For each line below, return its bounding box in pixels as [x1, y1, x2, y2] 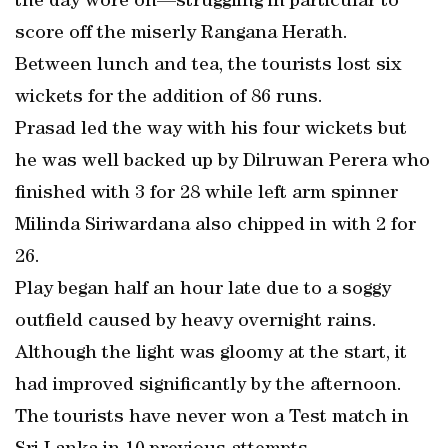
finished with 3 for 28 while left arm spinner [15, 184, 398, 204]
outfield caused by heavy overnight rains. [15, 312, 377, 332]
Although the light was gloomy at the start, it [15, 344, 407, 364]
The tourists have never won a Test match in [15, 408, 409, 428]
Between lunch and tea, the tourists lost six [15, 56, 402, 76]
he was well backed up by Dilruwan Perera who [15, 152, 430, 172]
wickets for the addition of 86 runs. [15, 88, 323, 108]
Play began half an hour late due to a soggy [15, 280, 391, 300]
